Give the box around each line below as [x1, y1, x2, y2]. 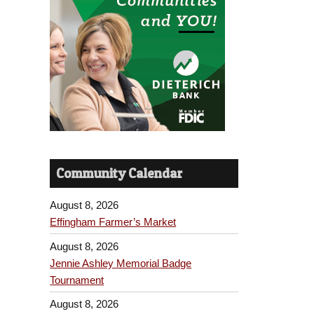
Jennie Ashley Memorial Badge [50, 257, 192, 269]
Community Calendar [56, 165, 183, 182]
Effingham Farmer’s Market [50, 216, 177, 228]
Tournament [50, 273, 104, 286]
